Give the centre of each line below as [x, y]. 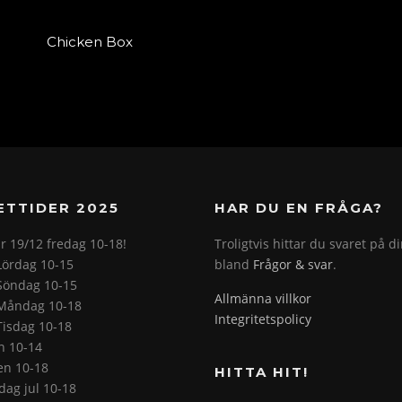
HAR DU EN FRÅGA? [299, 207]
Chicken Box [90, 42]
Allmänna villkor [263, 298]
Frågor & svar [293, 264]
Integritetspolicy [263, 319]
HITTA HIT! [262, 371]
